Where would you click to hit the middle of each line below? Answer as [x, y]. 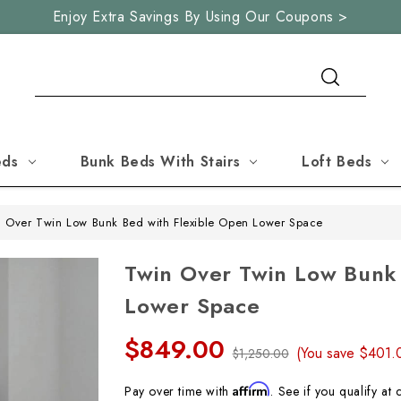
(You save [326, 353]
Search [55, 67]
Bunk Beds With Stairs [160, 162]
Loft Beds [337, 162]
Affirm [252, 389]
